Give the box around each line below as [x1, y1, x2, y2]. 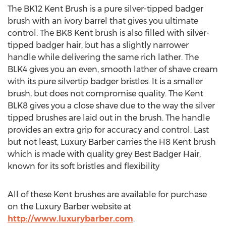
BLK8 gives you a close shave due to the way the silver [8, 101, 215, 110]
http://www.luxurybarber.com [8, 214, 133, 223]
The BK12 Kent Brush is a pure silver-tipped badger [8, 4, 203, 14]
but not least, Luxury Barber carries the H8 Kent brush [8, 137, 216, 147]
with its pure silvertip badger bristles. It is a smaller [8, 77, 203, 86]
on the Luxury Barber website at [8, 202, 131, 211]
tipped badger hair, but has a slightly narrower [8, 40, 189, 50]
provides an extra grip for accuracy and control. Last [8, 125, 209, 135]
